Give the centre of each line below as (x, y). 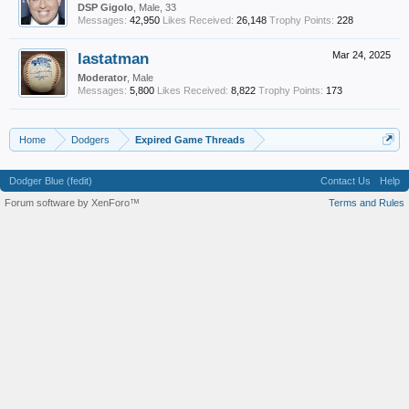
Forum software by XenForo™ (72, 203)
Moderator (102, 78)
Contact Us (346, 181)
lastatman (113, 58)
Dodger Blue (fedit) (51, 181)
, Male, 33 (155, 7)
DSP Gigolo (105, 7)
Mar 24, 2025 (362, 55)
